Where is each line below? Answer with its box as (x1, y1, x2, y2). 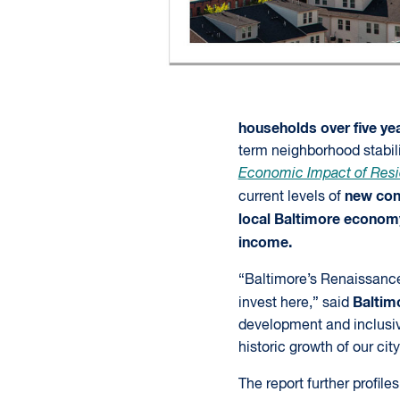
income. (237, 236, 292, 250)
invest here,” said (237, 296, 353, 311)
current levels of (237, 190, 345, 204)
